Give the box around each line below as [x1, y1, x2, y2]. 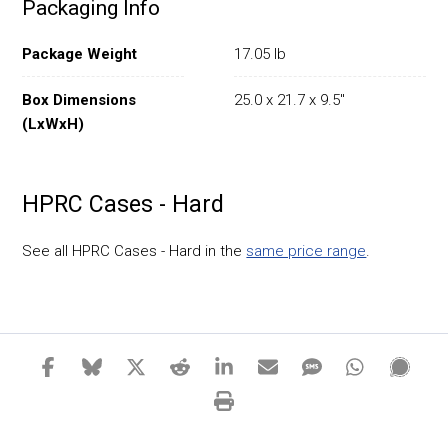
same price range [246, 242, 367, 261]
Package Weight [22, 44, 138, 63]
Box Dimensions [22, 90, 137, 109]
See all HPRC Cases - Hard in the [22, 242, 247, 261]
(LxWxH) [22, 114, 85, 133]
